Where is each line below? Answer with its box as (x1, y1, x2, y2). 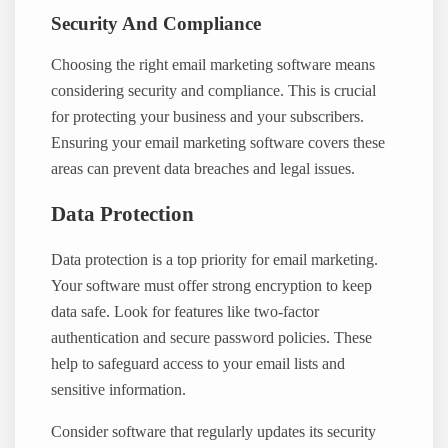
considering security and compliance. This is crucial (51, 81, 377, 100)
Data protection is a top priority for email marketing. (51, 250, 379, 269)
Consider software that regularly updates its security (51, 422, 377, 441)
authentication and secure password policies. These (51, 328, 373, 347)
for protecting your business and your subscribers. (51, 107, 365, 126)
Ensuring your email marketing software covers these (51, 133, 386, 152)
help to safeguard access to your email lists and (51, 354, 346, 373)
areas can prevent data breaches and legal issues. (51, 159, 356, 178)
